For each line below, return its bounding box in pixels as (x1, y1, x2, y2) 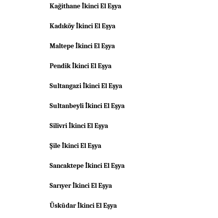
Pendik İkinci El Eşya (50, 62, 111, 70)
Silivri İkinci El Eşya (50, 122, 108, 130)
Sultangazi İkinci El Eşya (50, 82, 122, 90)
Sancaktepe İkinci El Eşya (50, 162, 125, 170)
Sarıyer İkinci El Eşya (50, 182, 112, 190)
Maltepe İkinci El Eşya (50, 42, 115, 50)
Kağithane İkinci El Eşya (50, 2, 121, 10)
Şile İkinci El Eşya (50, 142, 101, 150)
